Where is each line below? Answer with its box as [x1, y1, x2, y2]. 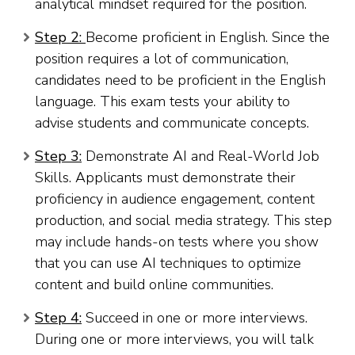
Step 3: [35, 147, 82, 166]
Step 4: [35, 308, 82, 328]
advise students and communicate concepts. [35, 113, 309, 133]
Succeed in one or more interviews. [82, 308, 307, 328]
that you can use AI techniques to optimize [35, 254, 301, 273]
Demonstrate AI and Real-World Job [82, 147, 319, 166]
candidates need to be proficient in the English [35, 71, 326, 90]
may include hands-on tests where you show [35, 232, 319, 252]
